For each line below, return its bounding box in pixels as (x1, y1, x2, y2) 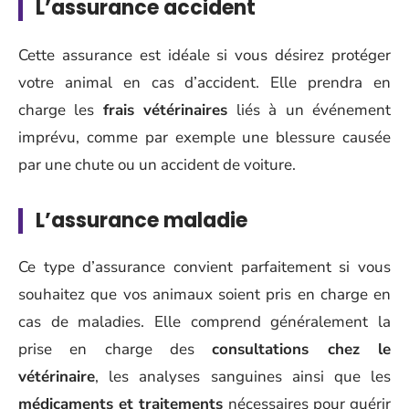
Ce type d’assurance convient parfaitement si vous (18, 257, 391, 278)
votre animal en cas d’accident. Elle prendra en (18, 71, 391, 93)
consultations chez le (212, 339, 392, 360)
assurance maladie (51, 205, 247, 235)
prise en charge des (18, 339, 213, 360)
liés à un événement (227, 99, 392, 121)
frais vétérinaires (102, 99, 228, 121)
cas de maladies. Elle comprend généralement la (18, 311, 391, 332)
